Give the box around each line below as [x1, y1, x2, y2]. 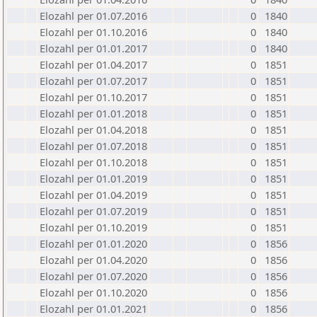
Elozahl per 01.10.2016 [40, 25, 147, 39]
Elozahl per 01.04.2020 [40, 253, 147, 267]
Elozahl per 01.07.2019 [40, 204, 147, 218]
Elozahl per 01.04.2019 [40, 188, 147, 202]
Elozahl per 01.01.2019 [40, 171, 147, 185]
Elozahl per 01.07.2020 [40, 269, 147, 283]
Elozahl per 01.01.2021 [40, 301, 147, 316]
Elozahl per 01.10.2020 [40, 285, 147, 299]
